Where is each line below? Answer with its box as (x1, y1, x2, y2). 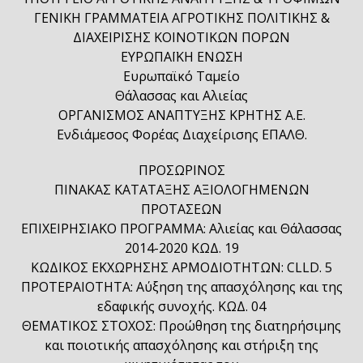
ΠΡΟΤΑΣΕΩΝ (141, 200, 222, 218)
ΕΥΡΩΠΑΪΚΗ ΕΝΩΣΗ (120, 48, 243, 66)
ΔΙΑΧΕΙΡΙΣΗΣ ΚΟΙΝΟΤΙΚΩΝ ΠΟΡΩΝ (73, 28, 290, 46)
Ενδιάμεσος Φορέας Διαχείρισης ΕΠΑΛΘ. (56, 126, 307, 143)
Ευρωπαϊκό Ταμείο (123, 67, 240, 85)
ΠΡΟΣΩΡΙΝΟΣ (138, 161, 225, 179)
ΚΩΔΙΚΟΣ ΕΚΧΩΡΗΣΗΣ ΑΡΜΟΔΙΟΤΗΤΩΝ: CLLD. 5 (31, 258, 332, 276)
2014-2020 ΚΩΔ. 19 (124, 239, 239, 257)
